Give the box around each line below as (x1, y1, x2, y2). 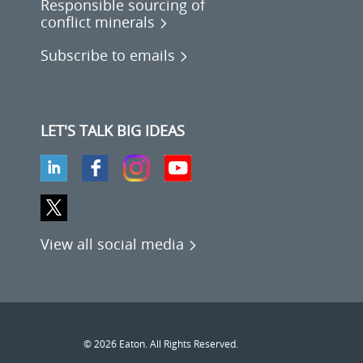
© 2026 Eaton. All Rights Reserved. (83, 337, 238, 352)
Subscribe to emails (40, 45, 175, 66)
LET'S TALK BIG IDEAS (40, 121, 185, 141)
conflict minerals (40, 12, 155, 32)
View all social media (40, 234, 184, 254)
